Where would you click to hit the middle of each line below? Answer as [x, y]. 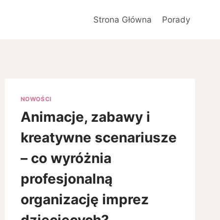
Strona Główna [123, 19]
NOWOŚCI [36, 99]
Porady [176, 19]
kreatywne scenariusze [98, 137]
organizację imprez [84, 199]
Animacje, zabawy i [85, 117]
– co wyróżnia [66, 158]
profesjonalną [66, 179]
